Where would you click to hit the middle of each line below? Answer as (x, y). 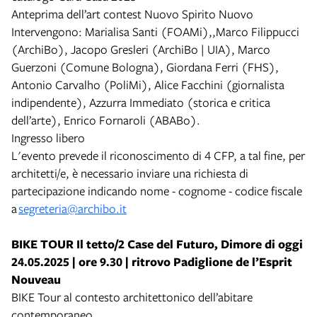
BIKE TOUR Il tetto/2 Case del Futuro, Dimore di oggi (157, 243)
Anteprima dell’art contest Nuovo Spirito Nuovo (132, 13)
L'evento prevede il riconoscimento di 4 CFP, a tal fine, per (158, 155)
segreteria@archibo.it (73, 208)
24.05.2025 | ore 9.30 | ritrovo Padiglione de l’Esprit (152, 261)
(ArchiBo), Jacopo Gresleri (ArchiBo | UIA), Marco (141, 49)
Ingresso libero (48, 137)
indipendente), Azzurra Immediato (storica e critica (141, 102)
